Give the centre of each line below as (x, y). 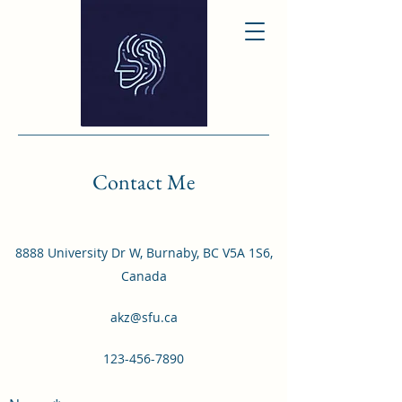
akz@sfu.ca (144, 317)
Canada (144, 276)
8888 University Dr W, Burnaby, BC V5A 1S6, (144, 253)
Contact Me (144, 182)
